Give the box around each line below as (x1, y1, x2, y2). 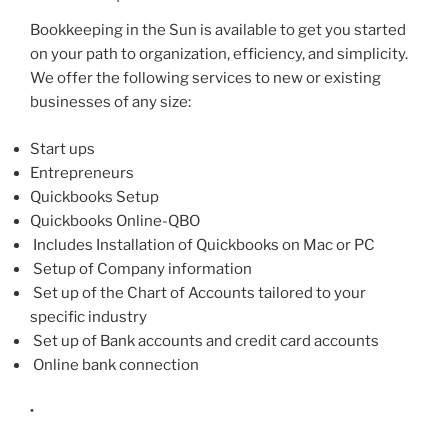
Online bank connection (30, 355, 199, 374)
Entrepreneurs (30, 163, 134, 182)
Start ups (30, 139, 95, 158)
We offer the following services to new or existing (30, 69, 381, 87)
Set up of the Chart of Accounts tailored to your (30, 283, 366, 302)
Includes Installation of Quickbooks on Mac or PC (30, 235, 375, 254)
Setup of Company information (30, 259, 252, 278)
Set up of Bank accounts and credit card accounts (30, 331, 379, 350)
